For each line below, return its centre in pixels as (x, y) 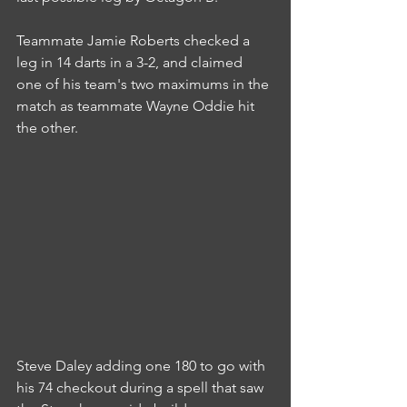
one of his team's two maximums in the (144, 84)
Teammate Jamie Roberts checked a (135, 40)
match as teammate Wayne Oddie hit (137, 105)
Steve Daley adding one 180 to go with (143, 365)
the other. (47, 127)
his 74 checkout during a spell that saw (142, 387)
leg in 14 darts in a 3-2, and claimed (131, 62)
